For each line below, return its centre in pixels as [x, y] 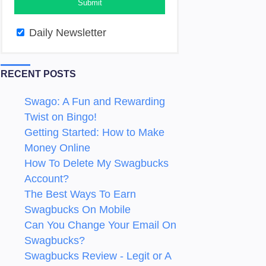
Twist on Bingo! [61, 117]
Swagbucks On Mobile [77, 210]
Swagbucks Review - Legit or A [98, 256]
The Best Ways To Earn [80, 194]
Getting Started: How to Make [94, 133]
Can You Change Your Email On [100, 225]
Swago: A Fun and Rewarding [95, 102]
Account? [47, 179]
